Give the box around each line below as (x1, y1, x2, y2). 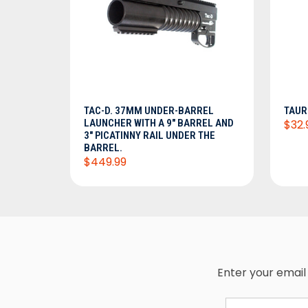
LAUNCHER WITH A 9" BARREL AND (84, 116, 234, 129)
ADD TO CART (120, 55, 204, 70)
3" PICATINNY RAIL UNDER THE (84, 129, 215, 142)
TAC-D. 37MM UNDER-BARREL (84, 104, 214, 117)
